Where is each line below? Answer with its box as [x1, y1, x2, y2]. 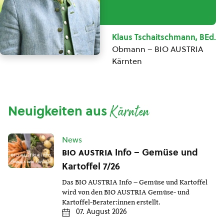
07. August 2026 [76, 206, 127, 217]
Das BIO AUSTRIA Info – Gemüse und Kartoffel [62, 179, 207, 186]
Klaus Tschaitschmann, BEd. [112, 31, 216, 43]
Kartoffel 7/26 [62, 160, 120, 173]
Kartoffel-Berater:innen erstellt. [62, 199, 160, 206]
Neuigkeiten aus [8, 102, 110, 120]
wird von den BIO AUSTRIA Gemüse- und [62, 189, 189, 196]
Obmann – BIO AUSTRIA [112, 43, 203, 55]
